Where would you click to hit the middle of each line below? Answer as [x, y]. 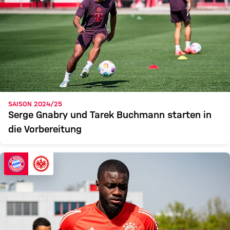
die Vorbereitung [45, 129]
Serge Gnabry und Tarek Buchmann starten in [110, 115]
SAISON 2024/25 [35, 104]
